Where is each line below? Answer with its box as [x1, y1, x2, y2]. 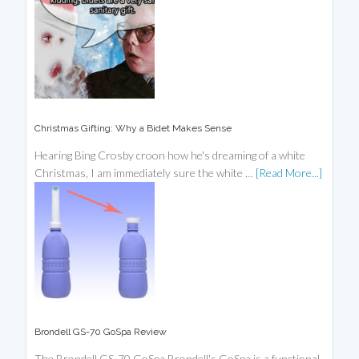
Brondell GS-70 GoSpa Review [34, 326, 167, 338]
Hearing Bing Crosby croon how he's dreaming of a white [34, 148, 306, 163]
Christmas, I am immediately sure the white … [34, 166, 256, 180]
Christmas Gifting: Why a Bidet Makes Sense [34, 123, 232, 135]
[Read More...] [256, 166, 323, 180]
